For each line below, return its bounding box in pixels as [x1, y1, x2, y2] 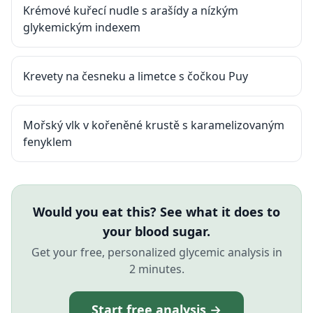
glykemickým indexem [23, 20, 140, 35]
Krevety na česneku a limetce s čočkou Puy [23, 68, 248, 84]
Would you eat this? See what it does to [33, 203, 280, 220]
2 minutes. [129, 261, 184, 277]
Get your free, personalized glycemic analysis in [31, 245, 282, 260]
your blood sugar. [103, 223, 210, 240]
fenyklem [23, 134, 72, 150]
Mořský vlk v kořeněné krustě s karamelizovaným [23, 117, 284, 133]
